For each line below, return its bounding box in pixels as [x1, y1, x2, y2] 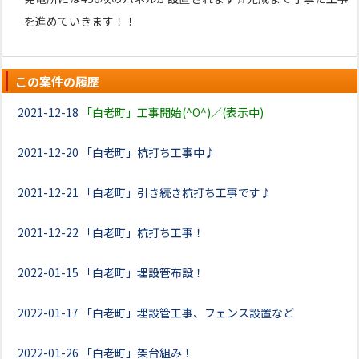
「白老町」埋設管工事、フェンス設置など [81, 305, 294, 321]
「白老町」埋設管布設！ [81, 264, 204, 280]
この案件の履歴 [15, 73, 99, 90]
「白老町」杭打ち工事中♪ [81, 144, 216, 160]
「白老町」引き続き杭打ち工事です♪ [81, 184, 272, 200]
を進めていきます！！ [24, 13, 136, 29]
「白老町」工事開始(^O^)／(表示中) [81, 104, 264, 120]
